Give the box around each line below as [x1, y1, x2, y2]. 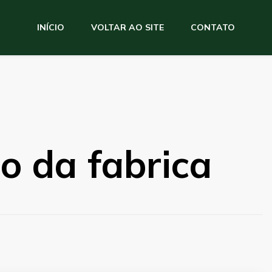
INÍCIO [36, 22, 64, 33]
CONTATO [190, 22, 235, 33]
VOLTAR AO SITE [90, 22, 164, 33]
